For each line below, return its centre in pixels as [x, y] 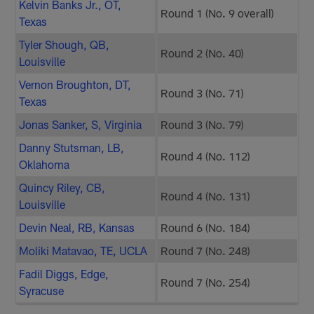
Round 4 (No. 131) [206, 196]
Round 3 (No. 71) [203, 93]
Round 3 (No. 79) [203, 125]
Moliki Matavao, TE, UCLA [83, 251]
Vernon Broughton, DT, [75, 85]
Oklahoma [45, 165]
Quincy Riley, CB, [62, 188]
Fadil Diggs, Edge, [64, 274]
